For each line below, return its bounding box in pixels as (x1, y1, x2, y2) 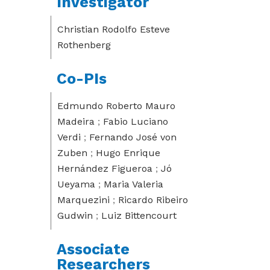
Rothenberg (57, 39, 111, 51)
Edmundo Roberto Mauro (57, 100, 175, 111)
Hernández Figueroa (57, 163, 152, 174)
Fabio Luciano (103, 116, 168, 127)
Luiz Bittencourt (101, 210, 177, 221)
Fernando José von (89, 131, 177, 143)
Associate (57, 240, 130, 258)
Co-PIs (57, 70, 107, 87)
